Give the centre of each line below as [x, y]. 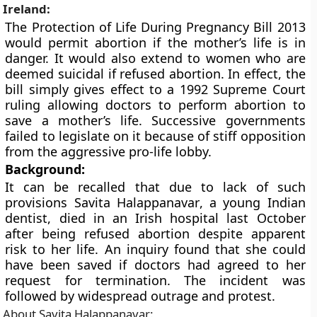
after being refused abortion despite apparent [155, 234]
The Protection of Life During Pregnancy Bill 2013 [155, 27]
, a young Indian [252, 202]
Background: [45, 169]
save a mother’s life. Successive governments [155, 120]
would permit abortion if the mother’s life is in [155, 42]
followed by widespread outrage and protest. [140, 296]
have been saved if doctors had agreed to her [155, 265]
